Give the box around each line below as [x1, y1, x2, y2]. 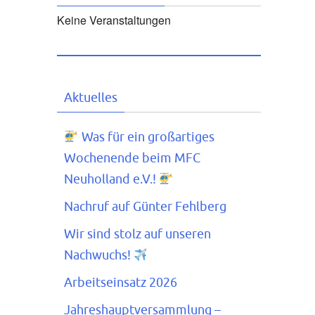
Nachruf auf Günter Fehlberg [64, 199, 226, 214]
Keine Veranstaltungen [57, 12, 171, 28]
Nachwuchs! [64, 247, 134, 263]
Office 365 [4, 190, 55, 207]
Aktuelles [64, 90, 117, 105]
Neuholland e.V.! [64, 172, 159, 187]
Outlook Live [191, 190, 253, 207]
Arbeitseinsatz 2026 [64, 275, 177, 290]
